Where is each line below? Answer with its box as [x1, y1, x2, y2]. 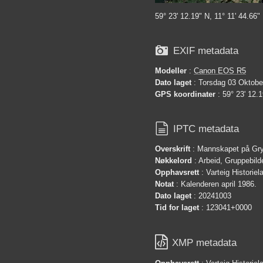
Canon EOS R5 [194, 66, 246, 76]
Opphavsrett [155, 168, 199, 177]
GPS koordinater [155, 90, 215, 99]
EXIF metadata [173, 45, 238, 56]
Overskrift [155, 144, 190, 154]
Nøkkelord [155, 156, 192, 166]
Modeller [155, 66, 187, 76]
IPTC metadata [173, 123, 239, 134]
